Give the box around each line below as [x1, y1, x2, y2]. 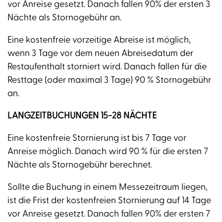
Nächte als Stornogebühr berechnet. [7, 159, 152, 171]
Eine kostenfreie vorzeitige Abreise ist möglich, [7, 34, 191, 46]
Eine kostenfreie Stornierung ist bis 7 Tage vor [7, 132, 186, 144]
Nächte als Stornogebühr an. [7, 12, 121, 24]
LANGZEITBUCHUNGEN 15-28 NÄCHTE [7, 110, 157, 122]
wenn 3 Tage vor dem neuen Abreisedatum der [7, 48, 193, 59]
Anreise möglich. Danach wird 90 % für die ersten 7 [7, 146, 208, 158]
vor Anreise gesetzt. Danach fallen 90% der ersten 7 [7, 208, 210, 220]
